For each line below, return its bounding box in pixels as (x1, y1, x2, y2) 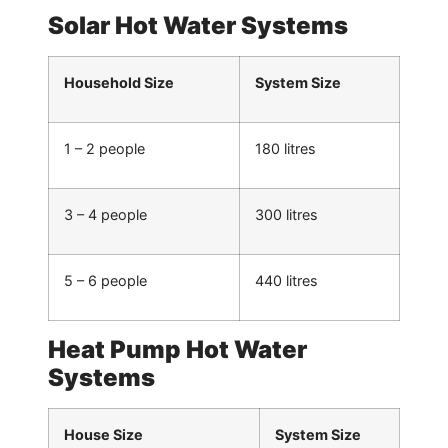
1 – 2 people (64, 140, 145, 158)
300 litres (255, 206, 318, 224)
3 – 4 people (64, 206, 147, 224)
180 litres (255, 140, 316, 158)
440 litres (255, 272, 318, 290)
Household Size (64, 74, 174, 92)
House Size (64, 426, 143, 444)
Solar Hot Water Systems (48, 11, 348, 41)
